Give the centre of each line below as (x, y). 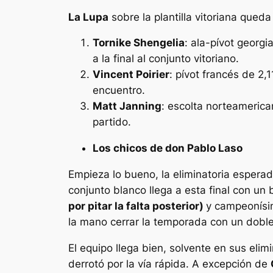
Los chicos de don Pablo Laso (168, 148)
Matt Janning (127, 106)
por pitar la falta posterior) (137, 206)
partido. (112, 122)
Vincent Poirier (131, 75)
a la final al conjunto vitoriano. (166, 59)
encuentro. (119, 90)
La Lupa (88, 17)
